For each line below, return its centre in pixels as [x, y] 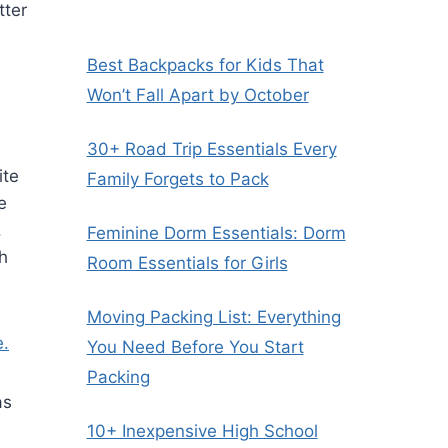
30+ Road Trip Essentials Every [211, 149]
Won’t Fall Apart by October [197, 95]
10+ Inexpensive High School [202, 431]
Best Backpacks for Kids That [205, 65]
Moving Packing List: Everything [213, 317]
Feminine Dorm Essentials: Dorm [216, 233]
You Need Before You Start [195, 347]
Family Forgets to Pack [177, 179]
